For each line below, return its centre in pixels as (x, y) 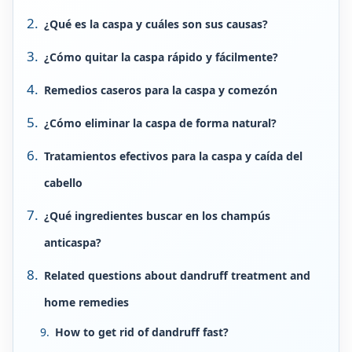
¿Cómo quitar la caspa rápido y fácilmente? (161, 57)
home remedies (86, 302)
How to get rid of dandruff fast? (142, 332)
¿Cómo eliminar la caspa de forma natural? (160, 123)
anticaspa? (73, 242)
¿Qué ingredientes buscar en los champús (157, 216)
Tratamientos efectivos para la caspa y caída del (173, 156)
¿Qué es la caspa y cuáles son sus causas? (156, 24)
